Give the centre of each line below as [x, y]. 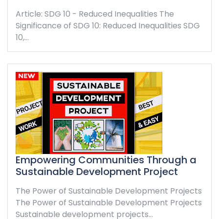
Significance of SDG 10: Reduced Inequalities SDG [108, 25]
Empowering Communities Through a [106, 160]
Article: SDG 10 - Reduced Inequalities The [95, 14]
